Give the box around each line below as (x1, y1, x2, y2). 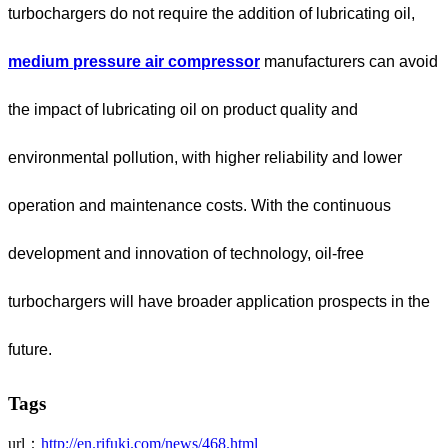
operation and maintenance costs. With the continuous (8, 197, 391, 215)
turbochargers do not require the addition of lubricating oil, (8, 5, 415, 23)
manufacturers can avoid (260, 53, 438, 71)
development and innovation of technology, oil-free (8, 245, 364, 263)
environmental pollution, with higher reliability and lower (8, 149, 402, 167)
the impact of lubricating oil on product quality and (8, 101, 358, 119)
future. (8, 341, 52, 359)
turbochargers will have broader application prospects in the (8, 293, 430, 311)
